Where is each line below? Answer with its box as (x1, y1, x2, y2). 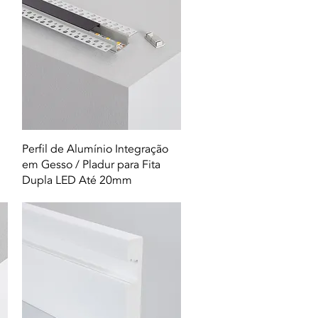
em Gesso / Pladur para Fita (21, 157, 160, 173)
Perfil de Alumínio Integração (21, 141, 168, 158)
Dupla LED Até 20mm (21, 172, 132, 189)
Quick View (76, 141, 127, 155)
